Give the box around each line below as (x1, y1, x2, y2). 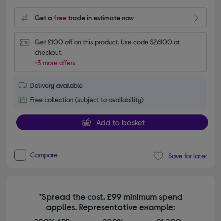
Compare (30, 150, 58, 159)
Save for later (168, 151, 207, 160)
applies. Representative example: (46, 201, 175, 212)
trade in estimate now (67, 13, 135, 22)
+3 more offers (35, 58, 76, 67)
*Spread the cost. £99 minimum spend (38, 190, 183, 202)
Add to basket (96, 117, 145, 127)
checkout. (35, 47, 63, 56)
